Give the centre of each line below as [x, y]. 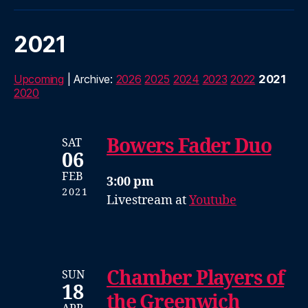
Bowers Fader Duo [189, 146]
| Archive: [90, 79]
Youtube [213, 200]
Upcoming [39, 79]
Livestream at [148, 200]
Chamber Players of [196, 278]
